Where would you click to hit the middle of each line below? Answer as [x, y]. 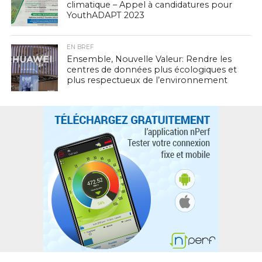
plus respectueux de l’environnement [147, 80]
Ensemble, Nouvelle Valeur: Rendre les [149, 59]
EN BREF [80, 47]
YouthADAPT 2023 [105, 15]
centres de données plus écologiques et [151, 70]
